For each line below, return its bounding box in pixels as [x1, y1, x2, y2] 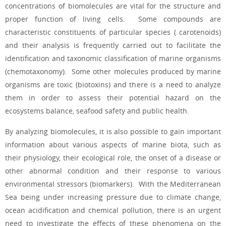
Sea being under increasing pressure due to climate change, [5, 192, 221, 202]
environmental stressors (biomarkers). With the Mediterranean [5, 179, 221, 189]
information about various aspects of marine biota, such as [5, 139, 221, 149]
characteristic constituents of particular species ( [5, 27, 176, 37]
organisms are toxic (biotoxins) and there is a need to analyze [5, 80, 221, 90]
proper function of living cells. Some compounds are [5, 14, 221, 24]
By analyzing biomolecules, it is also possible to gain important [5, 126, 221, 136]
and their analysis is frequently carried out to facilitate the [5, 40, 221, 50]
